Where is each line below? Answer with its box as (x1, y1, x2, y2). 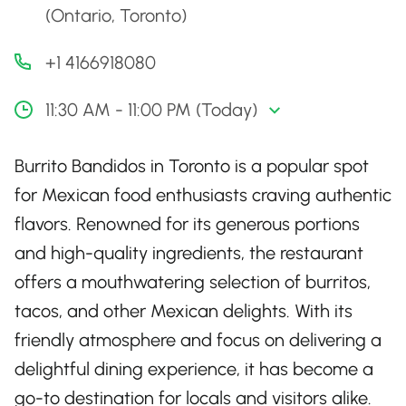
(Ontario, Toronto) (45, 5, 187, 26)
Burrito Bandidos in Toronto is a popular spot (14, 155, 369, 177)
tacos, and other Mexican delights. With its (14, 300, 353, 322)
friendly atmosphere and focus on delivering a (14, 329, 382, 351)
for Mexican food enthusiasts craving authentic (14, 184, 391, 206)
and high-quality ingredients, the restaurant (14, 242, 363, 264)
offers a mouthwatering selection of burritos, (14, 271, 371, 293)
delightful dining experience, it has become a (14, 358, 373, 380)
